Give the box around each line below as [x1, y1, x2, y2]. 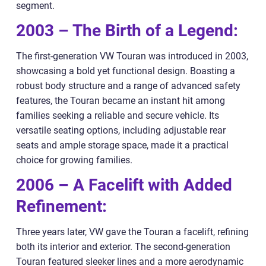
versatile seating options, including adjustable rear [16, 124, 226, 136]
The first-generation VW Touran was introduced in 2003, [16, 50, 248, 62]
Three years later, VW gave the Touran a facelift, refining [16, 226, 249, 237]
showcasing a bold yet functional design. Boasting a [16, 65, 235, 77]
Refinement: [16, 196, 107, 216]
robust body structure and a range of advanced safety [16, 80, 240, 91]
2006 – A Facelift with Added [16, 175, 232, 195]
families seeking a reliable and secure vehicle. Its [16, 109, 219, 121]
